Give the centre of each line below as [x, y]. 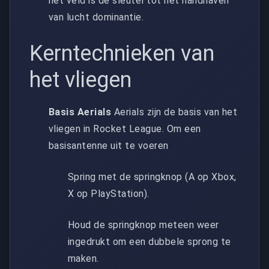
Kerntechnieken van [122, 53]
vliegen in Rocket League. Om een [125, 128]
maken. [83, 258]
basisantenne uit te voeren [109, 145]
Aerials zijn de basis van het [174, 112]
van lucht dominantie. [96, 17]
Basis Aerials [80, 112]
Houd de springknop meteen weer [144, 225]
